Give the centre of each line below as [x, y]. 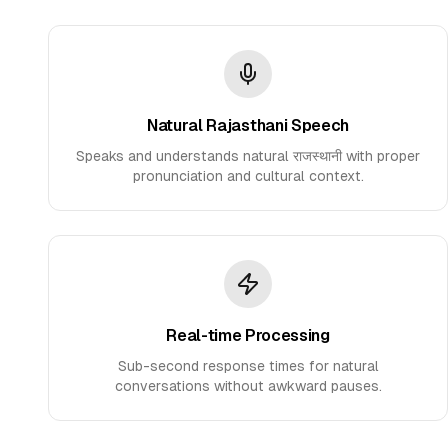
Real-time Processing [248, 335]
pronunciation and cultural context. [248, 176]
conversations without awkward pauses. [248, 386]
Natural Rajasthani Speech [248, 125]
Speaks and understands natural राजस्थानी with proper [248, 156]
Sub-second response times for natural [248, 366]
